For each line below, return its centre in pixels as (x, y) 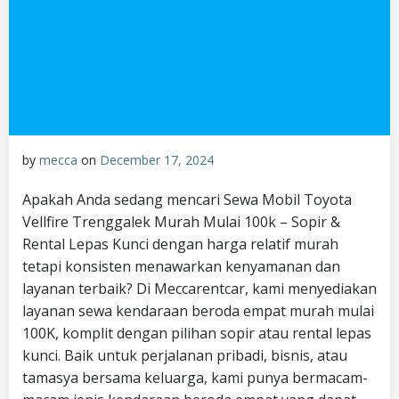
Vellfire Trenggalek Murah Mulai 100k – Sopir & (181, 222)
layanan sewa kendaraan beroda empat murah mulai (198, 311)
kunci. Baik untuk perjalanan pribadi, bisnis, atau (185, 355)
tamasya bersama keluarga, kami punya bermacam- (195, 378)
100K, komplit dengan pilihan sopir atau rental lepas (197, 333)
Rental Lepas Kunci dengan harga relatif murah (180, 244)
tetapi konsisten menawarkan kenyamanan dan (181, 266)
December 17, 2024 (157, 160)
